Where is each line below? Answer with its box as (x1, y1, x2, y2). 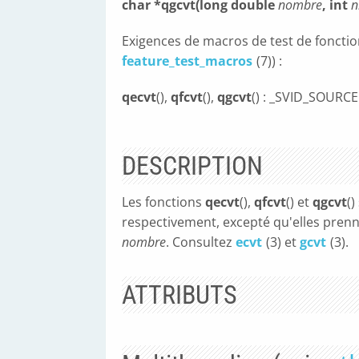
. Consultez (166, 233, 236, 251)
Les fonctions (122, 193, 205, 211)
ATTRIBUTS (122, 280, 237, 310)
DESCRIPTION (122, 151, 263, 181)
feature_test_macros (122, 52, 252, 70)
